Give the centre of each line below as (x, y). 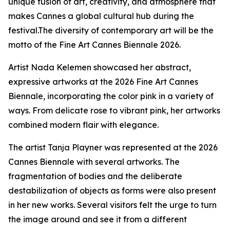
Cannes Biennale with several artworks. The (94, 162)
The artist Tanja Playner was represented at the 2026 (113, 147)
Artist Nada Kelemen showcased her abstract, (100, 67)
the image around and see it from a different (98, 219)
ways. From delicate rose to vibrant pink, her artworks (114, 110)
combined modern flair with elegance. (83, 125)
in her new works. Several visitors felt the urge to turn (112, 205)
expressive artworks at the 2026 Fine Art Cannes (103, 82)
